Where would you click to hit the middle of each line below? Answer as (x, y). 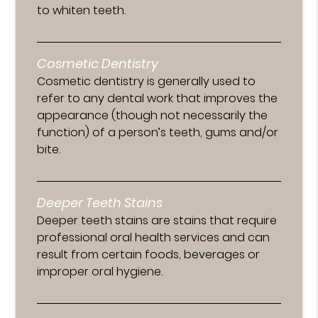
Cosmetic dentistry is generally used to (147, 81)
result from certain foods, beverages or (149, 254)
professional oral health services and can (154, 237)
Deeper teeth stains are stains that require (157, 220)
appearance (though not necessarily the (153, 115)
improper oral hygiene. (100, 271)
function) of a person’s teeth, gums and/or (158, 132)
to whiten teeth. (82, 10)
